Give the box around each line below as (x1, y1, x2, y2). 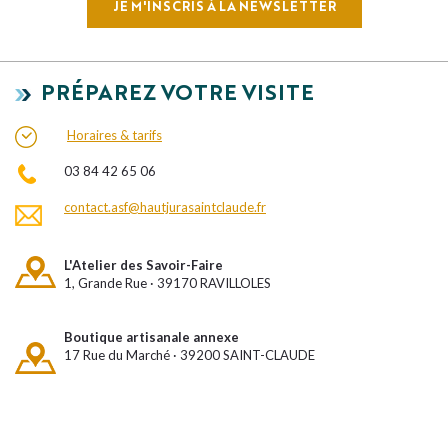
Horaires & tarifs (67, 126, 162, 143)
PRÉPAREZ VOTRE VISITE (31, 83, 314, 105)
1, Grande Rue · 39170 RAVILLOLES (64, 274, 271, 291)
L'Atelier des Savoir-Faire (64, 256, 223, 273)
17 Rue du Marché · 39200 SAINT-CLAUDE (64, 346, 315, 363)
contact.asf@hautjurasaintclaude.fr (64, 198, 266, 215)
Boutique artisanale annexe (64, 328, 242, 345)
